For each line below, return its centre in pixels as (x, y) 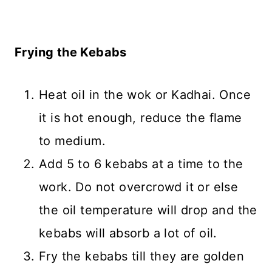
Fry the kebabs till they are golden (141, 257)
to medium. (73, 141)
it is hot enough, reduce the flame (141, 118)
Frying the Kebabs (71, 53)
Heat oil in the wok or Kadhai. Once (145, 95)
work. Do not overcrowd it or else (139, 187)
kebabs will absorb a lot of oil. (128, 233)
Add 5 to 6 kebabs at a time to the (141, 164)
